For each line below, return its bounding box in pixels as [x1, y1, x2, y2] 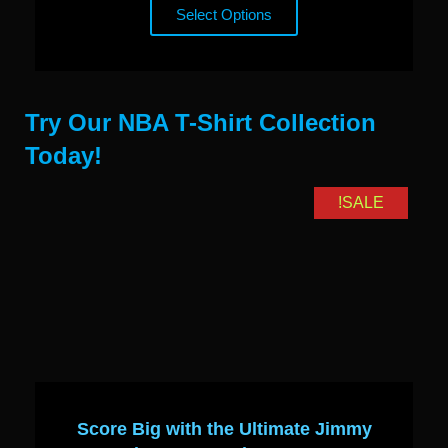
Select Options [176, 6, 272, 24]
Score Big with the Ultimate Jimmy [76, 419, 372, 440]
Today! [25, 142, 102, 170]
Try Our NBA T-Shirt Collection [25, 109, 376, 137]
